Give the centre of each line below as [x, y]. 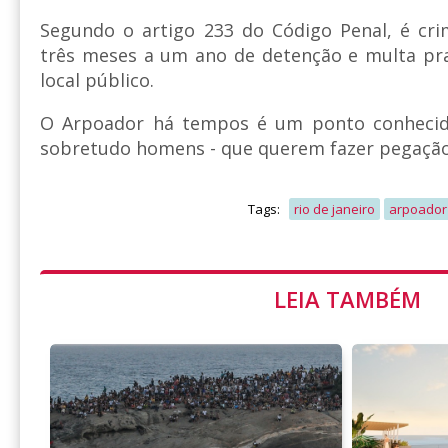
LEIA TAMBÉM [347, 299]
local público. [97, 80]
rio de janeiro [334, 209]
